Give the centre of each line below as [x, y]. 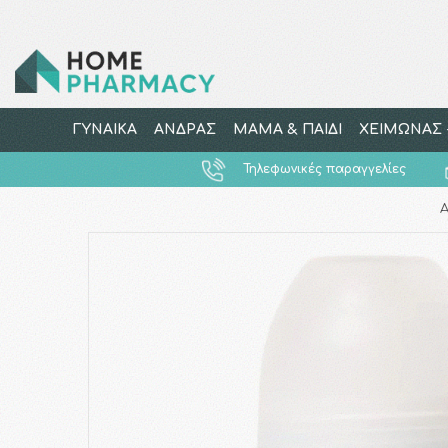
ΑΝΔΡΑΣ [184, 129]
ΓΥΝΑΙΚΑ [104, 129]
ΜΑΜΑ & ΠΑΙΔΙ [287, 129]
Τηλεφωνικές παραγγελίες [325, 169]
